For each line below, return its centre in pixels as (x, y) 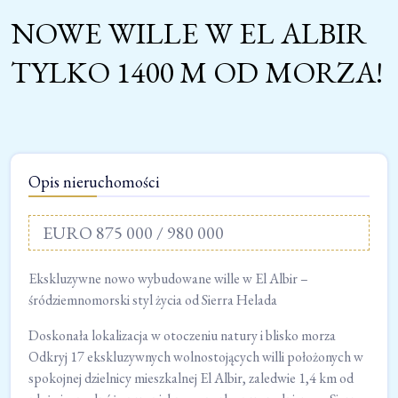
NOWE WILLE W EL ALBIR (189, 33)
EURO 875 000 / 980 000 (133, 233)
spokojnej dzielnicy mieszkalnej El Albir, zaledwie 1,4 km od (191, 378)
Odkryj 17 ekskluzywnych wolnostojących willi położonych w (196, 357)
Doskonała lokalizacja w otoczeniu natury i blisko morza (182, 336)
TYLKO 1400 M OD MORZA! (197, 72)
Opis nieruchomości (94, 182)
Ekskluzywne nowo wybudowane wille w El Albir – (168, 279)
